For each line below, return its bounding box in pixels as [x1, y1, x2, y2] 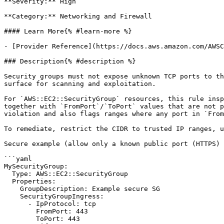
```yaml [4, 155, 32, 162]
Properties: [4, 177, 12, 185]
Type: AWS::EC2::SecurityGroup [4, 170, 12, 177]
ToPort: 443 [4, 215, 36, 222]
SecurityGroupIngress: [4, 192, 20, 200]
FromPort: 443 [4, 207, 36, 215]
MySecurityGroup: [4, 162, 68, 170]
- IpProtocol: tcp [4, 200, 28, 207]
